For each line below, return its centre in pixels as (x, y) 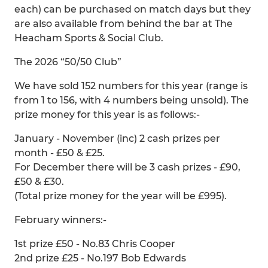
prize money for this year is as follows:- (107, 115)
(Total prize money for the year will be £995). (121, 196)
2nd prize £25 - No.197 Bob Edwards (100, 258)
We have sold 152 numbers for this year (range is (131, 86)
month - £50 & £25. (60, 153)
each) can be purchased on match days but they (133, 9)
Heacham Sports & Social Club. (89, 38)
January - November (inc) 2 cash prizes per (117, 138)
